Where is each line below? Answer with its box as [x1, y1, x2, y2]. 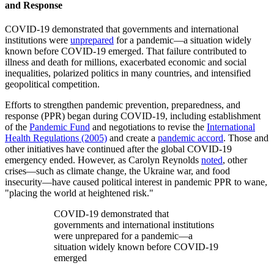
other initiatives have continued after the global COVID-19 [5, 143, 232, 154]
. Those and [223, 132, 268, 143]
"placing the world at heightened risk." [5, 187, 163, 198]
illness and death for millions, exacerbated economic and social [5, 56, 246, 67]
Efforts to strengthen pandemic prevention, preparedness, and [5, 99, 240, 110]
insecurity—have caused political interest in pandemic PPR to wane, [5, 176, 267, 187]
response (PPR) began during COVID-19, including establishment [5, 110, 261, 121]
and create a [107, 132, 158, 143]
